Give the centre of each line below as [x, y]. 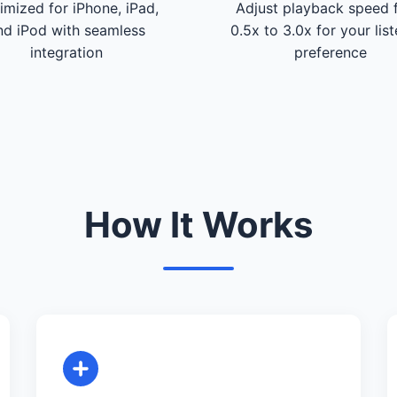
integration [67, 52]
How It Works [198, 224]
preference [330, 52]
